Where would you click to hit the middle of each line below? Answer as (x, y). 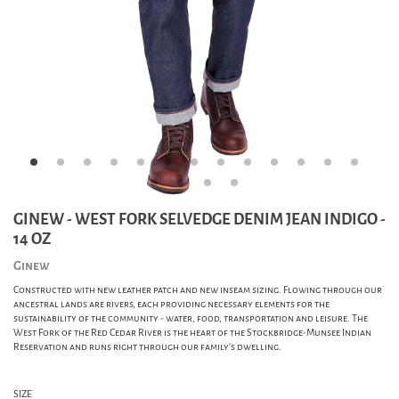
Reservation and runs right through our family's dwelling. (147, 347)
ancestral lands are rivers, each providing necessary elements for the (171, 304)
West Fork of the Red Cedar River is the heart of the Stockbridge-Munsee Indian (192, 333)
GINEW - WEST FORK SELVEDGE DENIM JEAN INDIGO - (199, 220)
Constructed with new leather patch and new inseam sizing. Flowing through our (198, 290)
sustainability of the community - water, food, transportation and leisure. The (191, 318)
